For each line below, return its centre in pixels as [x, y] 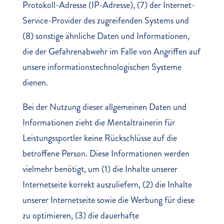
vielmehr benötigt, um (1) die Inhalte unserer [100, 169]
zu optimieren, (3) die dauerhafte [80, 215]
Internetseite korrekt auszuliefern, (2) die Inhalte [107, 184]
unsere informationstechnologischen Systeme [102, 67]
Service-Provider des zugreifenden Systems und [105, 20]
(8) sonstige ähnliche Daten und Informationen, [106, 36]
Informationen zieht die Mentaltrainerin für [98, 122]
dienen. [35, 82]
